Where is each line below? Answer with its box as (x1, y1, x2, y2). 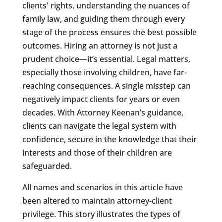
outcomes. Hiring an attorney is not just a (22, 40, 177, 51)
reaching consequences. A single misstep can (22, 80, 191, 91)
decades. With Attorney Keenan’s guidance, (22, 107, 183, 118)
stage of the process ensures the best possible (22, 26, 197, 38)
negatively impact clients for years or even (22, 93, 180, 105)
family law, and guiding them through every (22, 13, 185, 24)
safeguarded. (22, 160, 72, 171)
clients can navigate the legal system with (22, 120, 176, 131)
